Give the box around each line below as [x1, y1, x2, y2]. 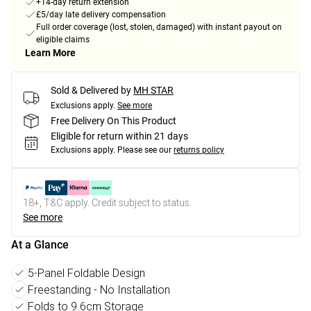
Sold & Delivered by [51, 85, 131, 96]
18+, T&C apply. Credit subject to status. [23, 196, 192, 210]
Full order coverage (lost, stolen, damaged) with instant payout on [36, 22, 282, 33]
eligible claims [36, 35, 90, 45]
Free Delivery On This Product [51, 115, 176, 126]
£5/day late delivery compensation [36, 10, 166, 20]
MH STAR [133, 85, 174, 96]
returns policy [174, 145, 224, 155]
